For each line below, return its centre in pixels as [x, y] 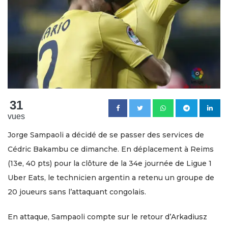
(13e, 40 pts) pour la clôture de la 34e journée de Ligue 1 [110, 164]
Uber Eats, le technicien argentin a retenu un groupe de [111, 178]
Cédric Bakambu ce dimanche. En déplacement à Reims [111, 149]
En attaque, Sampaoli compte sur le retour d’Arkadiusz [107, 217]
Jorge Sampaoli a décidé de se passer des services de [106, 135]
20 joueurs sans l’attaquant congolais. [77, 192]
